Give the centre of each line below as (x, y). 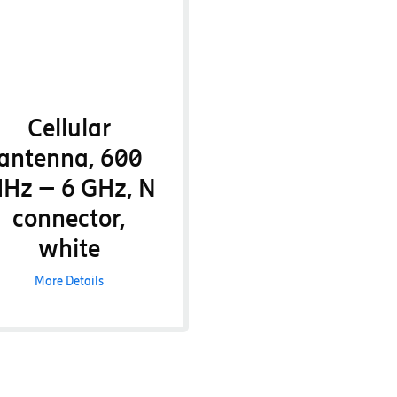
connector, (70, 218)
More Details (70, 281)
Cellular (70, 128)
